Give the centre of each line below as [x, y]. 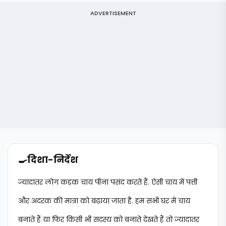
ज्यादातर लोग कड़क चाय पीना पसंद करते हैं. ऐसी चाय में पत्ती [108, 182]
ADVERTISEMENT [113, 13]
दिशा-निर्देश [53, 160]
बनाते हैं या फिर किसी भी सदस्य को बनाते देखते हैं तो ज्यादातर [109, 219]
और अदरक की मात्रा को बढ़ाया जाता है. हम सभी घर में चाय [104, 201]
